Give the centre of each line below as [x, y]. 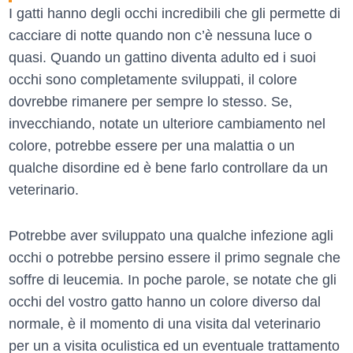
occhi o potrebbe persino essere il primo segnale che [175, 257]
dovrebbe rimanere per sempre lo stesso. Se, [150, 101]
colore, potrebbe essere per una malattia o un [152, 145]
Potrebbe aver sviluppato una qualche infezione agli [171, 235]
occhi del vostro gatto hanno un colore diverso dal [165, 301]
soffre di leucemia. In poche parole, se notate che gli [173, 279]
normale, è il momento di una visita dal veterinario [165, 323]
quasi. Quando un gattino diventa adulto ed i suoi [162, 57]
